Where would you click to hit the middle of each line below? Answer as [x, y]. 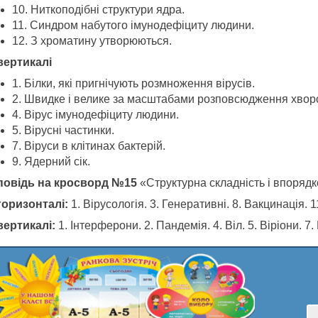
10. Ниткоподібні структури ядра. [98, 10]
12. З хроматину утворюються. [92, 41]
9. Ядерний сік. [51, 162]
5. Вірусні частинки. [63, 131]
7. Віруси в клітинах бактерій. [88, 146]
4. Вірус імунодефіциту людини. [95, 115]
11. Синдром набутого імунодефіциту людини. [133, 26]
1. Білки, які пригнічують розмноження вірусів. [133, 84]
